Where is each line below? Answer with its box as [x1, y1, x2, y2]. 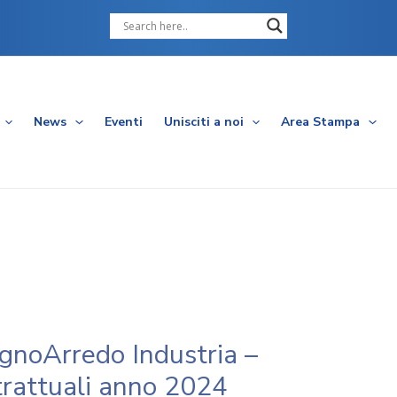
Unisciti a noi [163, 113, 244, 130]
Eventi [104, 113, 143, 130]
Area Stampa [281, 113, 361, 130]
